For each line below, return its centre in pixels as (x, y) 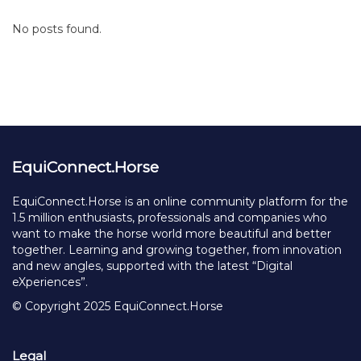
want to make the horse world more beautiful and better (172, 234)
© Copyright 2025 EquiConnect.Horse (118, 306)
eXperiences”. (52, 282)
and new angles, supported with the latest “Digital (152, 266)
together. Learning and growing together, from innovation (177, 250)
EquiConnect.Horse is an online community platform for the (180, 201)
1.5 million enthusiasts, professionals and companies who (170, 218)
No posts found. (57, 29)
